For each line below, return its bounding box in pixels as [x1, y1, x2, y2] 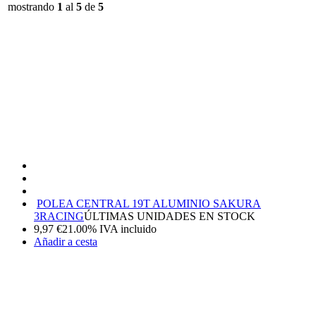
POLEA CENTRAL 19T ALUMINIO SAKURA [37, 197, 261, 209]
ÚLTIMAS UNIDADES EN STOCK [84, 209, 255, 222]
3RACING [34, 209, 84, 222]
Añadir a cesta [34, 235, 97, 248]
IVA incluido [99, 222, 157, 235]
